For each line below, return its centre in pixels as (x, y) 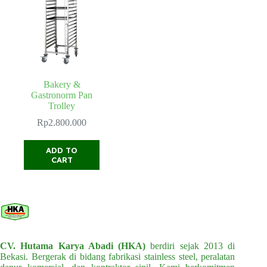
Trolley (62, 106)
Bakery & (62, 85)
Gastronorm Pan (62, 95)
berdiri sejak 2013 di (190, 246)
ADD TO (62, 150)
